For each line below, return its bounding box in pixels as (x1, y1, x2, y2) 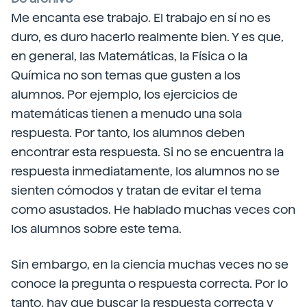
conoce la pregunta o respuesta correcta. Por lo (11, 276, 288, 291)
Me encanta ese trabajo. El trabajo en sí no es (11, 10, 271, 25)
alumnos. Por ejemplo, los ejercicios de (11, 87, 238, 101)
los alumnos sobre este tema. (11, 221, 182, 236)
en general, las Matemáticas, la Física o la (11, 49, 247, 63)
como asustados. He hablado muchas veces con (11, 202, 295, 217)
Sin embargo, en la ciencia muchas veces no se (11, 257, 288, 271)
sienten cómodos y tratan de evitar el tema (11, 183, 261, 197)
